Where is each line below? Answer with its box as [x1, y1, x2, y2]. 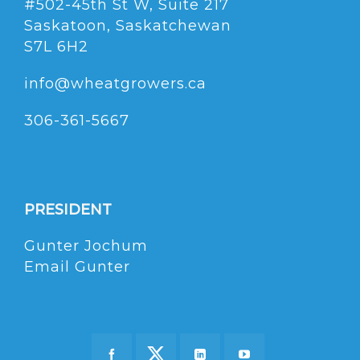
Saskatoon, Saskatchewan [24, 17, 231, 35]
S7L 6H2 [24, 38, 88, 56]
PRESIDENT [24, 201, 112, 219]
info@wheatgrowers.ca [24, 75, 207, 93]
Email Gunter [24, 258, 130, 276]
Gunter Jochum [24, 237, 148, 256]
